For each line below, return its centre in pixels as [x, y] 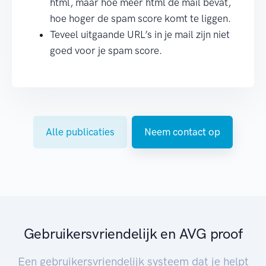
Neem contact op [182, 132]
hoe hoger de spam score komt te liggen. [140, 18]
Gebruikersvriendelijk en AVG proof [133, 234]
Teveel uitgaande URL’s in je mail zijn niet [140, 34]
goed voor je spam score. [106, 50]
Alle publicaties [80, 132]
